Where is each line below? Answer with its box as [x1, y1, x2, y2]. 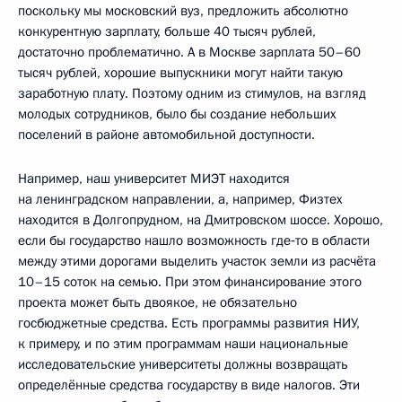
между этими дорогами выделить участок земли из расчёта [18, 251, 376, 270]
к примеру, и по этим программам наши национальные [18, 334, 348, 353]
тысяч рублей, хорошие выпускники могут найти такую [18, 63, 343, 82]
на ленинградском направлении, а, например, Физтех [18, 189, 343, 208]
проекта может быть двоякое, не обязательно [18, 293, 297, 311]
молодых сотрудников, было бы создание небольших [18, 104, 336, 123]
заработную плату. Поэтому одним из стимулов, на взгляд [18, 83, 366, 102]
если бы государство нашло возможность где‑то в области [18, 231, 370, 249]
